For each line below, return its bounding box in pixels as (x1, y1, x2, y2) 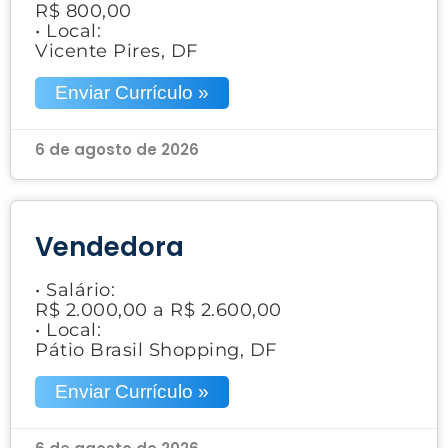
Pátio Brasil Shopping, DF (35, 338, 277, 361)
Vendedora (35, 228, 184, 265)
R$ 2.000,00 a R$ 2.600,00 (35, 298, 282, 321)
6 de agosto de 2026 (35, 138, 199, 160)
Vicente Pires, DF (35, 39, 198, 62)
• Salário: (35, 278, 115, 301)
